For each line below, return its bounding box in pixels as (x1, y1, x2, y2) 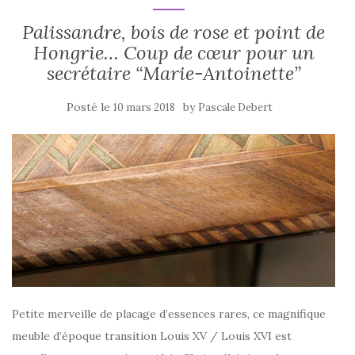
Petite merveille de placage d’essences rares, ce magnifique (12, 306, 326, 321)
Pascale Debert (198, 101, 273, 114)
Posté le (67, 100, 113, 114)
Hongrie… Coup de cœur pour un (32, 40, 315, 65)
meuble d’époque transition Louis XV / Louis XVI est (12, 328, 292, 343)
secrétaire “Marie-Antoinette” (46, 61, 301, 86)
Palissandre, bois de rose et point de (22, 20, 325, 44)
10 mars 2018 (113, 101, 175, 114)
